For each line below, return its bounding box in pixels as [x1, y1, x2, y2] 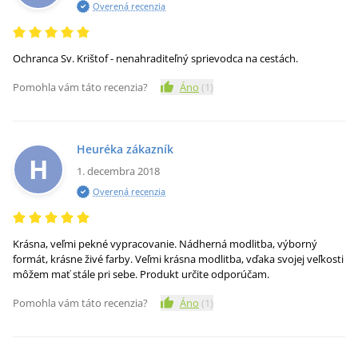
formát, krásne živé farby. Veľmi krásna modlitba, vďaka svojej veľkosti [13, 252, 344, 266]
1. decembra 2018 [77, 164, 160, 178]
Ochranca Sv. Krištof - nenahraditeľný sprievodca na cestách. [13, 51, 298, 66]
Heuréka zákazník [77, 141, 173, 157]
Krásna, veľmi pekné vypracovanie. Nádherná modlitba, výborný [13, 237, 317, 251]
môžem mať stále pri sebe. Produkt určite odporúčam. [13, 267, 269, 281]
